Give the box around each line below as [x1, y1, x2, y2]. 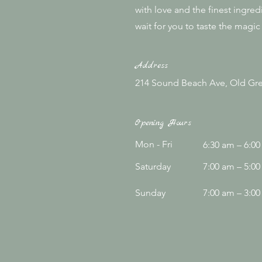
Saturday [135, 161, 171, 172]
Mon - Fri [135, 139, 173, 150]
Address [135, 60, 168, 71]
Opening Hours [135, 117, 191, 129]
